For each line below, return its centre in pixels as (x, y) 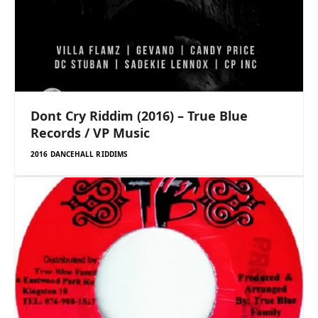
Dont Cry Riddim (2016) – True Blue (139, 116)
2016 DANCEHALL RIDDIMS (79, 154)
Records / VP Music (90, 133)
